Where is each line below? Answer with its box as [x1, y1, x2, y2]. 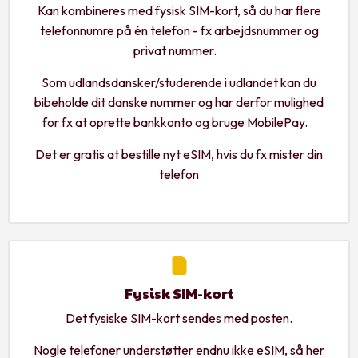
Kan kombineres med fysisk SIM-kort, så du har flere [37, 2, 321, 18]
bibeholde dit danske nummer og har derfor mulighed [34, 93, 324, 110]
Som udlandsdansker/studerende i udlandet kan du [42, 74, 316, 90]
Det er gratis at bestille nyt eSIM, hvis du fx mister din [35, 145, 323, 162]
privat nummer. [133, 42, 225, 58]
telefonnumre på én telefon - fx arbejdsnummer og [39, 22, 319, 38]
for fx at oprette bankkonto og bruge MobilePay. [42, 113, 316, 130]
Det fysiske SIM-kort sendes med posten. [66, 309, 292, 326]
